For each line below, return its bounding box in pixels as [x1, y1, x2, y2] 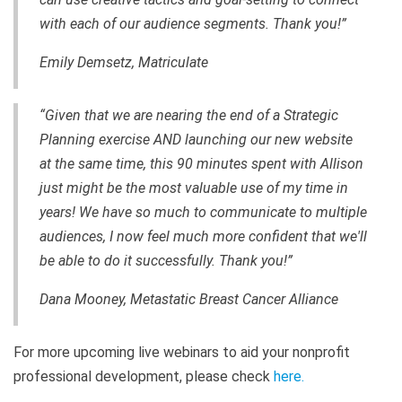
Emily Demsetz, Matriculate [39, 53, 208, 71]
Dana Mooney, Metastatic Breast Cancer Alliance [39, 290, 338, 308]
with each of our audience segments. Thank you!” [39, 14, 346, 32]
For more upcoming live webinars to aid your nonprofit [13, 343, 350, 361]
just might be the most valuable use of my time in [39, 179, 348, 197]
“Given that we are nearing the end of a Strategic [39, 106, 338, 124]
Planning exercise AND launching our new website [39, 130, 353, 148]
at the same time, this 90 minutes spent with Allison [39, 154, 363, 172]
